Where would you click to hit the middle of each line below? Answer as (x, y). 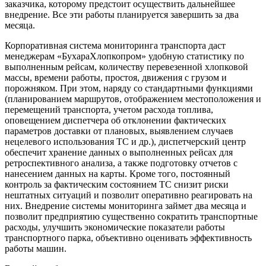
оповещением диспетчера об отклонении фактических (115, 121)
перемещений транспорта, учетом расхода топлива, (109, 110)
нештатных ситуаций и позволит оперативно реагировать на (129, 195)
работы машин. (36, 249)
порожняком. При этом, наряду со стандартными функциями (129, 88)
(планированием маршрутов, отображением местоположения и (133, 99)
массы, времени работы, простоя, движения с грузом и (116, 78)
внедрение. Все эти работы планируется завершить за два (122, 15)
